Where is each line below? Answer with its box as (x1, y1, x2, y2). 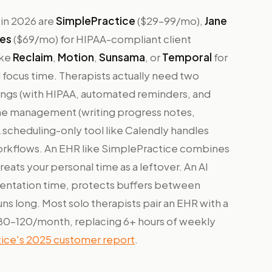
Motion (58, 50, 94, 64)
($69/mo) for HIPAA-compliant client (12, 32, 191, 46)
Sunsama (99, 50, 145, 64)
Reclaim (13, 50, 53, 64)
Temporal (162, 50, 212, 64)
